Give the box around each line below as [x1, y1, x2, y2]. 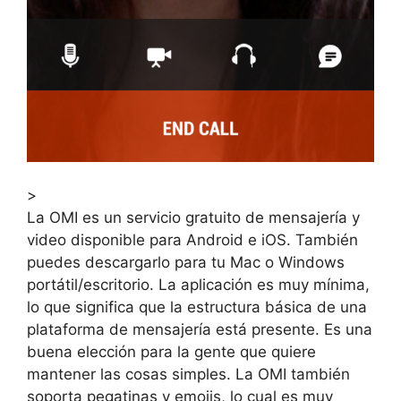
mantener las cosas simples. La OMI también [27, 365, 350, 384]
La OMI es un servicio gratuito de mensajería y [27, 209, 360, 227]
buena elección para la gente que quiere [27, 343, 316, 362]
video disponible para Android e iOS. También [27, 231, 358, 250]
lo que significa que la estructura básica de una [27, 298, 367, 317]
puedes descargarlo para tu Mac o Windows [27, 253, 345, 272]
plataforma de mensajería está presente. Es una [27, 320, 372, 339]
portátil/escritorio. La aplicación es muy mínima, [27, 276, 370, 294]
